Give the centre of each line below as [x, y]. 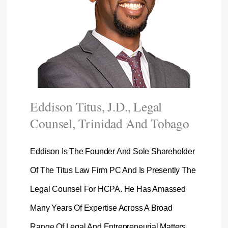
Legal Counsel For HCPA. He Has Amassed [108, 189]
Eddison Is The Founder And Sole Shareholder [112, 151]
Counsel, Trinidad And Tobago [110, 123]
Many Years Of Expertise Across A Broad [101, 208]
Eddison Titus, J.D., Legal [96, 107]
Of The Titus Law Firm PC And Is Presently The [113, 170]
